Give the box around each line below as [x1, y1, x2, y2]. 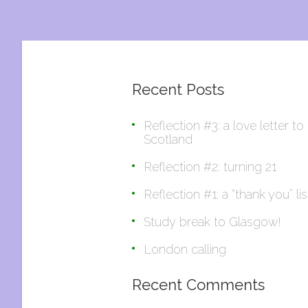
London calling [144, 242, 226, 256]
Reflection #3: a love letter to [144, 118, 304, 133]
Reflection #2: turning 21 [144, 159, 276, 174]
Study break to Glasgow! [144, 214, 281, 229]
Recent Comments [132, 276, 265, 294]
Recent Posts [132, 80, 224, 98]
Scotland [144, 132, 192, 146]
